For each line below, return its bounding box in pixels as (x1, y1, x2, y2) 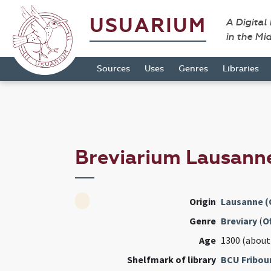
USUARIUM (90, 14, 206, 38)
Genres (178, 64, 208, 74)
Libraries (223, 64, 259, 74)
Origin (189, 195, 216, 208)
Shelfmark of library (126, 253, 216, 266)
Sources (97, 64, 130, 74)
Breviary (220, 215, 257, 227)
